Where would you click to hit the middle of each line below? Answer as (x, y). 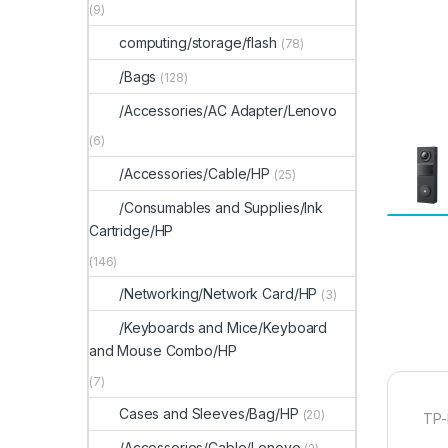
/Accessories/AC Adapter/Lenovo (228, 110)
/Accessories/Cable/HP (195, 174)
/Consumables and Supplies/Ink (221, 207)
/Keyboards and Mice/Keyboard (223, 328)
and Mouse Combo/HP (163, 351)
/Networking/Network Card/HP (218, 294)
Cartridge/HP (131, 230)
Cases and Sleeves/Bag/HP (209, 414)
